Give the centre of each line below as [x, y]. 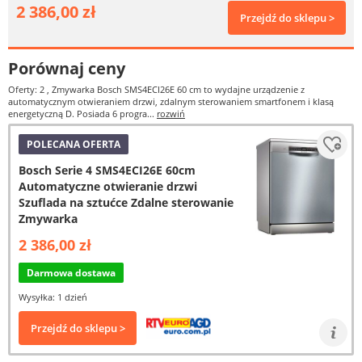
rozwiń [171, 114]
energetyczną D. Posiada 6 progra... [82, 114]
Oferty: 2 [27, 89]
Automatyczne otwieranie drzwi [108, 186]
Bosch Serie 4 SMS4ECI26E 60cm [107, 170]
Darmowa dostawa [71, 273]
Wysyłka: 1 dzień [53, 297]
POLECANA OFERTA [74, 144]
